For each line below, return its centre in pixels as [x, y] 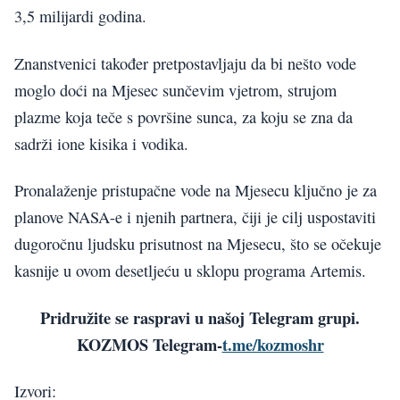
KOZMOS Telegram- [149, 344]
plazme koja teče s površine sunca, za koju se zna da [183, 117]
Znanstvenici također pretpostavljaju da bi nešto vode [185, 63]
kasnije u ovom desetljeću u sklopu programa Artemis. [190, 271]
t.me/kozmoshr [273, 344]
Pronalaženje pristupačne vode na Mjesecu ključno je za [196, 191]
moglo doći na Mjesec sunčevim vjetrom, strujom [175, 90]
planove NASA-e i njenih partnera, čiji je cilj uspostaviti [195, 217]
